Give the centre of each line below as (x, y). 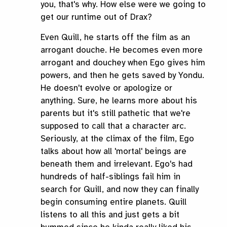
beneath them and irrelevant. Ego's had (117, 164)
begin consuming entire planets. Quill (113, 202)
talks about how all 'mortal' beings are (113, 152)
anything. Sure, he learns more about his (119, 101)
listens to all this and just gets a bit (110, 215)
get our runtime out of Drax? (96, 17)
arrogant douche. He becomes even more (122, 50)
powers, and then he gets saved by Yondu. (122, 75)
